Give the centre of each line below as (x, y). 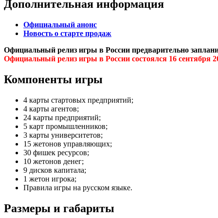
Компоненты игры (53, 80)
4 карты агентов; (51, 109)
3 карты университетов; (63, 135)
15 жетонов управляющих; (68, 144)
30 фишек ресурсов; (56, 152)
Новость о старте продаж (67, 34)
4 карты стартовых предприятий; (78, 100)
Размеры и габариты (59, 208)
